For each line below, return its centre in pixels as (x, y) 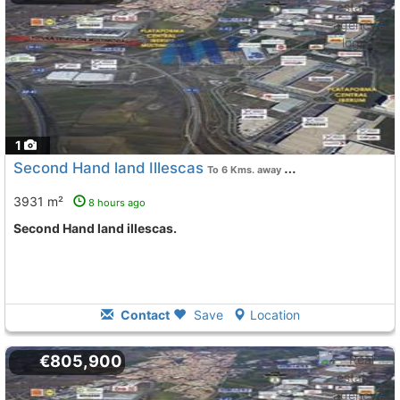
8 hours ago (117, 203)
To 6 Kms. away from (246, 170)
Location (275, 315)
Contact (143, 315)
